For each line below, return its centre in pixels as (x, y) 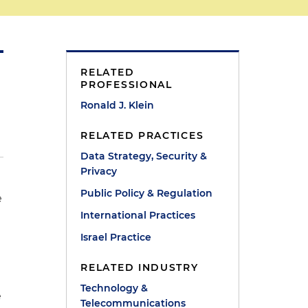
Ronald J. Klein (118, 105)
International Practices (138, 215)
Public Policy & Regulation (147, 193)
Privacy (99, 171)
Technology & (114, 288)
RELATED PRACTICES (142, 135)
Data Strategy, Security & (144, 156)
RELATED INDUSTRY (140, 267)
